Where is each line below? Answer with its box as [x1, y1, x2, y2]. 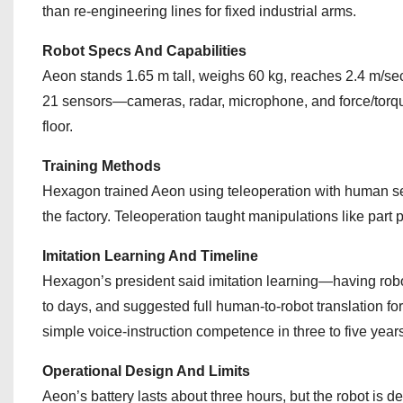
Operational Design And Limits [42, 363, 250, 379]
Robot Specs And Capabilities [42, 43, 246, 58]
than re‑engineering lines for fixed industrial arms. [42, 4, 356, 19]
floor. [42, 119, 73, 134]
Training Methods [42, 158, 161, 174]
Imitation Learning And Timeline [42, 248, 258, 264]
